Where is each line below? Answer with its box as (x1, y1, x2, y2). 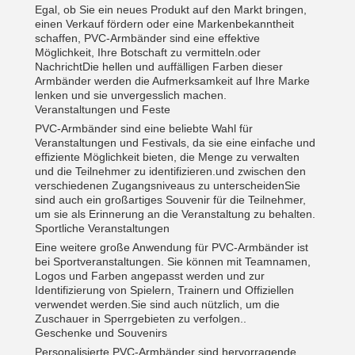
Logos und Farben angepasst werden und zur (35, 269, 265, 282)
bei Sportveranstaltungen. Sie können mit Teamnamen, (35, 255, 311, 268)
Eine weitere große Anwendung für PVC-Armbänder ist (35, 241, 308, 254)
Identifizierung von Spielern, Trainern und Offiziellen (35, 284, 294, 296)
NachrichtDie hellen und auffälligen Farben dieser (35, 60, 283, 73)
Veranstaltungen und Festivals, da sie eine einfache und (35, 136, 315, 149)
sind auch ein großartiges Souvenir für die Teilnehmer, (35, 193, 306, 206)
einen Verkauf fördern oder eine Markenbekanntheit (35, 17, 294, 30)
